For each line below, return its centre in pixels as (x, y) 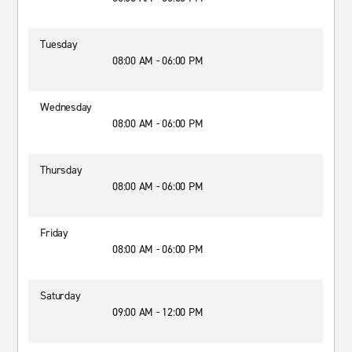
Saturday (60, 296)
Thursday (61, 170)
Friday (54, 233)
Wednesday (66, 107)
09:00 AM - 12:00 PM (158, 312)
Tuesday (59, 44)
